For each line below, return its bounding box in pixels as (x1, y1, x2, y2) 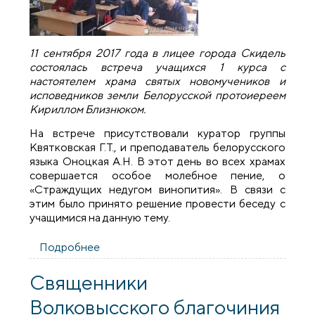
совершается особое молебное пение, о (30, 168, 285, 182)
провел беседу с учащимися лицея (100, 255, 276, 269)
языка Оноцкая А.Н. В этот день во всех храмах (30, 154, 285, 168)
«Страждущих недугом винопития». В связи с (30, 182, 285, 196)
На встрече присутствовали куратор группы (30, 126, 285, 140)
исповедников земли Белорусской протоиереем (30, 88, 285, 102)
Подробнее (39, 240, 101, 255)
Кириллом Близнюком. (30, 102, 146, 116)
